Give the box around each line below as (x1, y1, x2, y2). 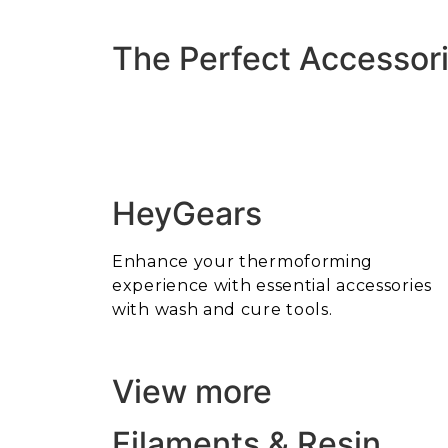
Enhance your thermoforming (112, 251, 374, 271)
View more (112, 372, 272, 412)
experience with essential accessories (112, 275, 432, 295)
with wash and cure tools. (112, 299, 333, 319)
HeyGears (112, 193, 262, 233)
